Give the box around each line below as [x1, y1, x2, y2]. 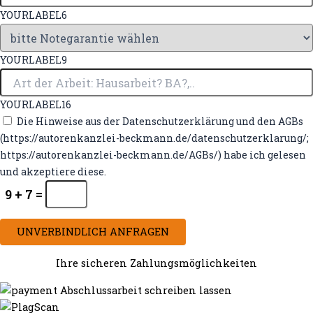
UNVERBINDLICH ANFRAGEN [17, 224, 169, 238]
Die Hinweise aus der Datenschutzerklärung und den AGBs [17, 115, 303, 129]
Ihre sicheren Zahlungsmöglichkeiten [56, 256, 257, 270]
